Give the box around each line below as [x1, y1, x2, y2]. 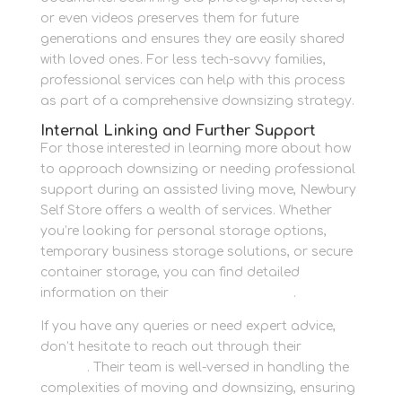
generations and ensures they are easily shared [39, 32, 345, 47]
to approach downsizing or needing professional [39, 162, 355, 177]
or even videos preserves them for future [39, 12, 299, 26]
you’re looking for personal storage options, [39, 224, 327, 239]
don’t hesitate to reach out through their [39, 340, 301, 354]
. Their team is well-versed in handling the [86, 361, 349, 375]
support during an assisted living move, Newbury [39, 183, 356, 197]
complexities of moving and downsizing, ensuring [39, 381, 355, 396]
